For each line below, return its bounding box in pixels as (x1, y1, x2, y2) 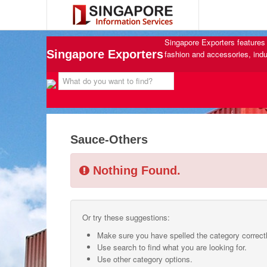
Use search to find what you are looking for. (97, 241, 247, 253)
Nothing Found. (89, 164, 181, 177)
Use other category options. (97, 253, 193, 265)
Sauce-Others (70, 133, 148, 146)
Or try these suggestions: (82, 212, 170, 223)
